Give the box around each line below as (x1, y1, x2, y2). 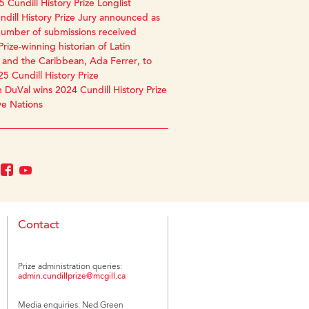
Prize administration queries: (17, 263, 122, 272)
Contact (17, 220, 59, 232)
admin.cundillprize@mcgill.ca (17, 272, 126, 281)
